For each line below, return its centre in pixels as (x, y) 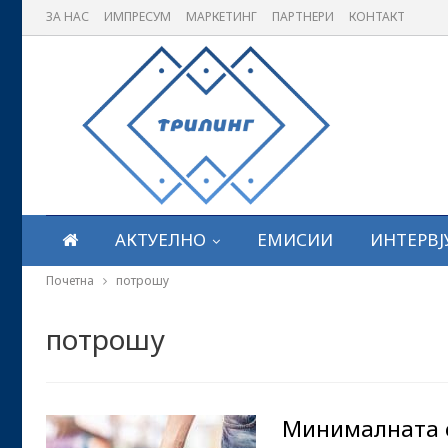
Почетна (70, 280)
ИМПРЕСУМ (137, 16)
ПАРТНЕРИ (303, 16)
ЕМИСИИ (295, 239)
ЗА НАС (67, 16)
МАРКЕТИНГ (221, 16)
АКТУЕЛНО (160, 239)
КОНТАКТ (377, 16)
